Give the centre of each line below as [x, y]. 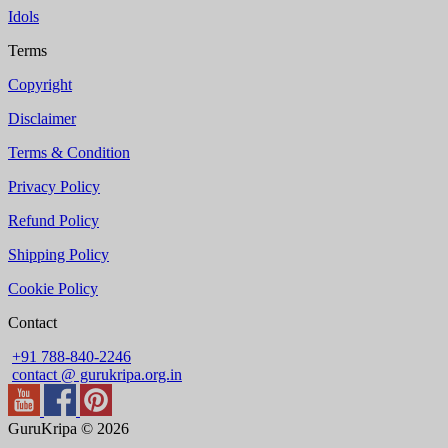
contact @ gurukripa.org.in [97, 374]
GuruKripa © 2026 [68, 428]
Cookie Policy [53, 288]
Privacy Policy [54, 186]
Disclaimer [42, 118]
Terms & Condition [69, 152]
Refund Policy [53, 220]
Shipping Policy [58, 254]
